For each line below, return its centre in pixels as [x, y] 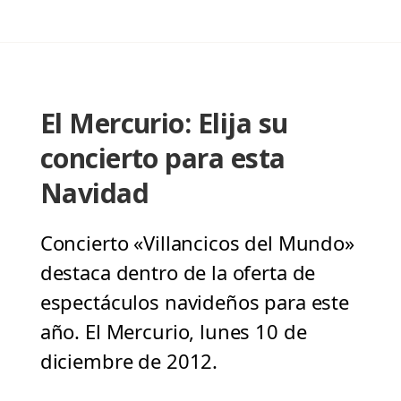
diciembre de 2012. [129, 361]
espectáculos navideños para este [194, 302]
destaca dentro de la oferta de [178, 273]
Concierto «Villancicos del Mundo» [197, 243]
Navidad [94, 193]
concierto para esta [162, 158]
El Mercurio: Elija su [164, 124]
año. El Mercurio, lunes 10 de [173, 332]
